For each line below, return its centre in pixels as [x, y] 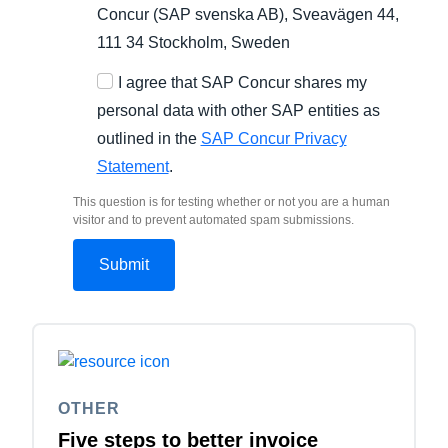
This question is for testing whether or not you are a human [231, 201]
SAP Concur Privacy [273, 138]
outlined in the [148, 138]
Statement [132, 166]
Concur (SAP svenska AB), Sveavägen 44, [247, 14]
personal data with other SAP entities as [238, 110]
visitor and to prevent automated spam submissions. [213, 219]
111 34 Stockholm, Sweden [193, 42]
